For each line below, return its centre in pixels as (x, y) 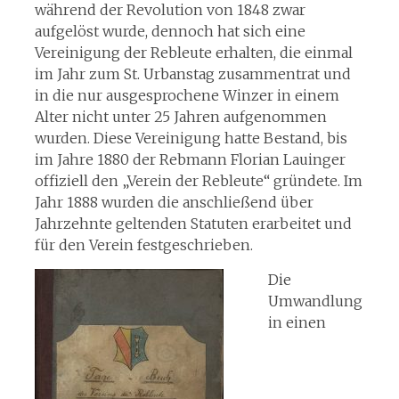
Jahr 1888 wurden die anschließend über (174, 202)
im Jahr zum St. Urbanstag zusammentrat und (192, 74)
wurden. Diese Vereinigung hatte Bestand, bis (191, 138)
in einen (297, 322)
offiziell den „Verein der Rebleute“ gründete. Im (198, 181)
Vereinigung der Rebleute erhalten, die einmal (193, 53)
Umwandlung (315, 301)
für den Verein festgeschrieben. (143, 245)
